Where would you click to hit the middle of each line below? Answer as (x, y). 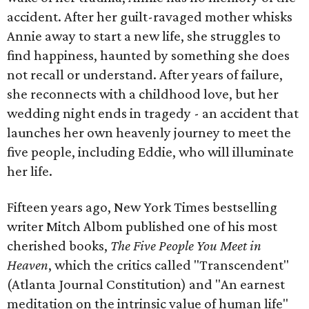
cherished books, (59, 246)
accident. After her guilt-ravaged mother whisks (150, 17)
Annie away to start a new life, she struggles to (144, 36)
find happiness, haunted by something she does (148, 55)
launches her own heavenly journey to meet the (149, 132)
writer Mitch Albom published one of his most (142, 226)
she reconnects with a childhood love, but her (143, 94)
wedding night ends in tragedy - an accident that (153, 113)
